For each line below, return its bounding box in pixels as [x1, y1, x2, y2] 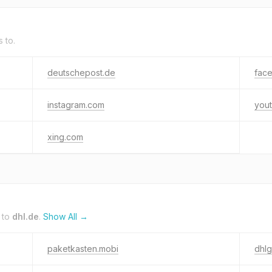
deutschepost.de [47, 67, 115, 78]
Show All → [43, 211, 88, 222]
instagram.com [47, 100, 104, 110]
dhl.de [12, 211, 39, 222]
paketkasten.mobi [47, 243, 118, 254]
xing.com [47, 132, 83, 142]
